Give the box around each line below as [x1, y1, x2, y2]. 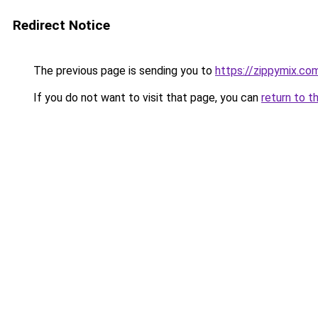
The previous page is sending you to [31, 64, 215, 77]
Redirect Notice [13, 17, 110, 33]
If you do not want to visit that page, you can [31, 91, 261, 104]
